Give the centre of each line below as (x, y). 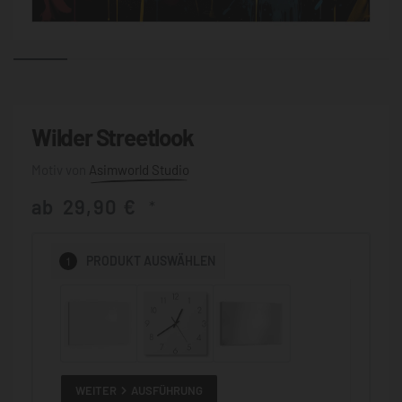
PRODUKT (114, 261)
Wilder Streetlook (113, 137)
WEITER (96, 390)
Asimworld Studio (139, 169)
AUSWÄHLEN (180, 261)
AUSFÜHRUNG (167, 390)
